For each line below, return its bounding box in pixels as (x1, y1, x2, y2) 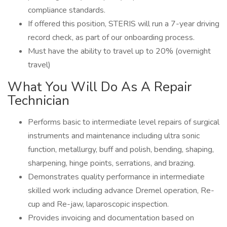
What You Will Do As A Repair (8, 78, 192, 96)
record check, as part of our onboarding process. (28, 32, 195, 43)
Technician (8, 92, 69, 109)
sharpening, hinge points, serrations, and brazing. (28, 158, 197, 169)
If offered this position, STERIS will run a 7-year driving (28, 18, 219, 29)
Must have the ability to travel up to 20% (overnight (28, 46, 211, 57)
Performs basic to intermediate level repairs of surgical (28, 117, 219, 128)
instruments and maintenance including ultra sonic (28, 130, 200, 141)
